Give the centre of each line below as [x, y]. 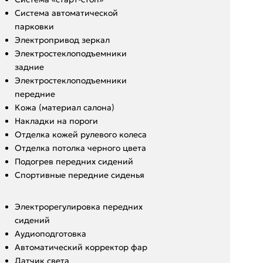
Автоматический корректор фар [81, 247]
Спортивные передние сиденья [79, 175]
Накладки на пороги [56, 121]
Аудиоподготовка [50, 233]
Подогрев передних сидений [74, 161]
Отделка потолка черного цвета [80, 148]
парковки [34, 26]
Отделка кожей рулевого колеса [80, 134]
